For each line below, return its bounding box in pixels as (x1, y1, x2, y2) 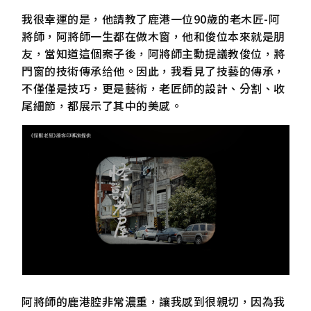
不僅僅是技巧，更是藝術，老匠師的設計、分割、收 (22, 80, 285, 97)
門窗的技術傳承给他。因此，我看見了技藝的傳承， (22, 62, 285, 80)
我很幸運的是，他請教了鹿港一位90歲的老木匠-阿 (22, 10, 280, 28)
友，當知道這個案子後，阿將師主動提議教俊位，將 (22, 45, 285, 62)
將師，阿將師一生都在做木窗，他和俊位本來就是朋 (22, 28, 285, 45)
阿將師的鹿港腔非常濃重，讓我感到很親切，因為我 (22, 292, 285, 310)
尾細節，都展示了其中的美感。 (22, 97, 183, 115)
